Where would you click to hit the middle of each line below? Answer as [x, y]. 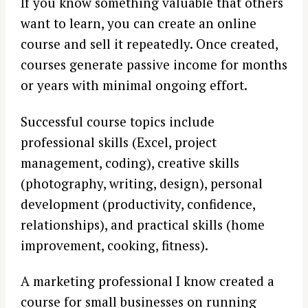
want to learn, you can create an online [139, 23]
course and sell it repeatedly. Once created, [149, 44]
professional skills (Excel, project [119, 142]
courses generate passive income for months [154, 65]
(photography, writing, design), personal [142, 183]
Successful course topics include [118, 121]
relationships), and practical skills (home [143, 224]
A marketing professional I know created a [147, 281]
